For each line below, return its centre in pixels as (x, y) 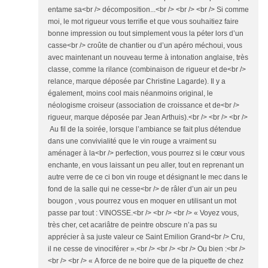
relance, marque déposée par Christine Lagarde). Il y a (137, 81)
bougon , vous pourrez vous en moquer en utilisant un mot (142, 201)
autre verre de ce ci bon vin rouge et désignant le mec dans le (148, 177)
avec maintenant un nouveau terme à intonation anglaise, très (148, 57)
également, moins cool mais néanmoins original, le (130, 93)
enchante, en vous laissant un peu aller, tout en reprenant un (146, 165)
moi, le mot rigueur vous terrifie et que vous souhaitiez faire (143, 22)
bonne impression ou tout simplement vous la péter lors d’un (146, 33)
